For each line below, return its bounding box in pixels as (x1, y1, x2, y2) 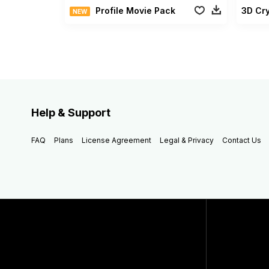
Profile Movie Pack (95, 5, 175, 16)
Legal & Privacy (160, 135, 214, 145)
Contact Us (222, 135, 261, 145)
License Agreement (82, 135, 151, 145)
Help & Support (31, 106, 110, 119)
